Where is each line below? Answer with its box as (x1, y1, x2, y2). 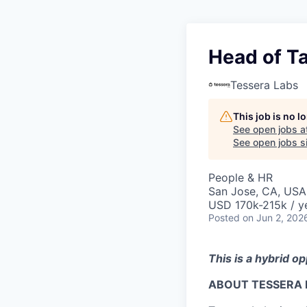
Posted (208, 212, 240, 223)
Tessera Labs (230, 78, 298, 92)
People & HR (208, 171, 273, 184)
